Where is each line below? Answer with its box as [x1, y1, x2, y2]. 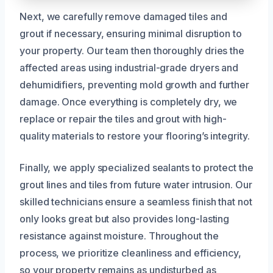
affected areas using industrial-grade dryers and [19, 61, 239, 74]
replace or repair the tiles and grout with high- [19, 112, 227, 125]
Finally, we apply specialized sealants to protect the [19, 161, 253, 174]
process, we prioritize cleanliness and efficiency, [19, 246, 242, 259]
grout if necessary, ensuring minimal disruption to [19, 27, 243, 40]
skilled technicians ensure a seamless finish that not [19, 195, 252, 208]
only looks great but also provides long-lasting [19, 212, 230, 225]
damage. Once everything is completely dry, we [19, 95, 238, 108]
